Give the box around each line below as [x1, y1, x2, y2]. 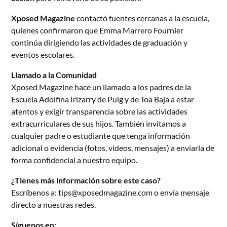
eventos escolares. [11, 49, 75, 59]
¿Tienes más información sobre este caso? [11, 175, 161, 185]
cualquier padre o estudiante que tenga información [11, 130, 191, 140]
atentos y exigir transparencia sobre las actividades [11, 106, 188, 116]
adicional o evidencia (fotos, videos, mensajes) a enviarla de [11, 142, 215, 153]
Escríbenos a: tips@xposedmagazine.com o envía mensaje [11, 187, 210, 197]
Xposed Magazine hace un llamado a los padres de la [11, 82, 192, 92]
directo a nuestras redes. [11, 199, 96, 209]
